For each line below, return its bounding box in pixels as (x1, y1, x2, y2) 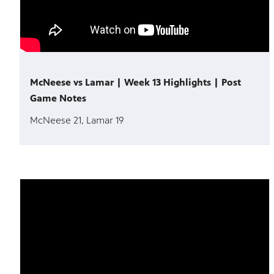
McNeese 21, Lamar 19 (30, 114, 124, 127)
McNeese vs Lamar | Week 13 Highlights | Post (30, 76, 241, 89)
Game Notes (30, 92, 86, 105)
